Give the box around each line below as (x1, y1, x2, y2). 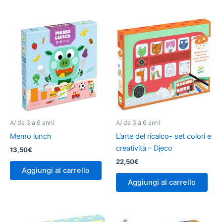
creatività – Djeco (116, 143, 172, 153)
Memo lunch (10, 131, 52, 141)
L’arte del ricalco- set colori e (116, 131, 211, 141)
